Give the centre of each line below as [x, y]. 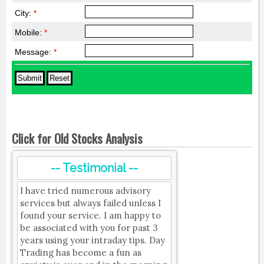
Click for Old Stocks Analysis [77, 138]
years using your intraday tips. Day [92, 240]
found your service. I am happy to [90, 216]
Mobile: [29, 33]
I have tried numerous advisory [85, 191]
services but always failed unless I [90, 203]
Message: [34, 52]
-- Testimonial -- [94, 168]
